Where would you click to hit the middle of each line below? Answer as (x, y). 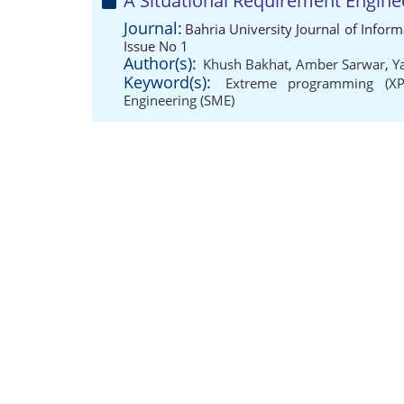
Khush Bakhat (246, 64)
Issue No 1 (156, 46)
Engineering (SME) (179, 100)
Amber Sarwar (340, 64)
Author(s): (160, 63)
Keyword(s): (167, 82)
